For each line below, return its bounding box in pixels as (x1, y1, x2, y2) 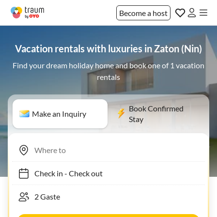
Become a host (119, 8, 168, 17)
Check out (64, 168, 98, 178)
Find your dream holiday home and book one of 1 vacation (13, 61, 204, 70)
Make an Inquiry (32, 109, 86, 118)
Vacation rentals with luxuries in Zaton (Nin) (15, 43, 202, 54)
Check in (30, 168, 58, 178)
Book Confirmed (129, 104, 184, 113)
